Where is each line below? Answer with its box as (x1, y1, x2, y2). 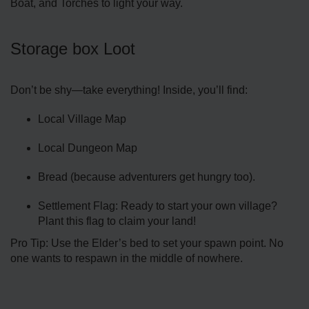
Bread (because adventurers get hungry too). (38, 170, 255, 183)
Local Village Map (38, 112, 126, 125)
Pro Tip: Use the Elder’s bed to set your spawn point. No (10, 237, 283, 249)
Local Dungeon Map (38, 141, 137, 154)
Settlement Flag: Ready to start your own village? (38, 199, 277, 212)
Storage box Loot (10, 39, 135, 58)
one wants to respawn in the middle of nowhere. (10, 252, 243, 264)
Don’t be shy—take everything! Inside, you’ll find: (10, 83, 248, 96)
